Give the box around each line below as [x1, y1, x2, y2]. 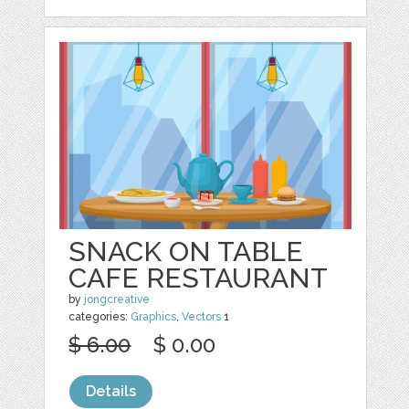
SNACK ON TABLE [68, 235, 304, 267]
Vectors [182, 309, 222, 323]
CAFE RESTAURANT [68, 261, 329, 294]
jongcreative [84, 292, 151, 306]
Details [86, 382, 137, 400]
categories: [68, 309, 131, 323]
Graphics [131, 309, 177, 323]
